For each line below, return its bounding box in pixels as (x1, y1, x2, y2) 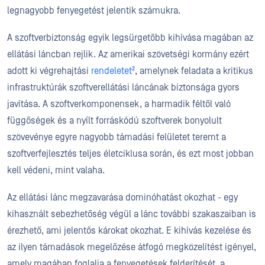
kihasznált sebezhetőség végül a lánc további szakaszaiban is (7, 209, 256, 219)
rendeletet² (91, 66, 135, 76)
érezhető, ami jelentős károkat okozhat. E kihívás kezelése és (7, 225, 251, 236)
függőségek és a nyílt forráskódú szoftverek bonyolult (7, 115, 222, 126)
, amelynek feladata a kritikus (135, 66, 253, 76)
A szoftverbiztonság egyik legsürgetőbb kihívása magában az (7, 33, 253, 43)
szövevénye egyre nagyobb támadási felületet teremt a (7, 132, 226, 143)
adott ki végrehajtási (7, 66, 91, 76)
